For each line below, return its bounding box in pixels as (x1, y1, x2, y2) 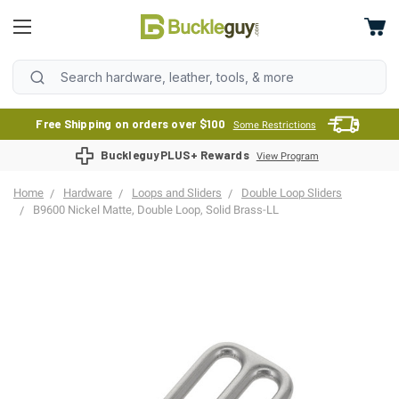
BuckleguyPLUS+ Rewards (101, 148, 249, 162)
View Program (256, 151, 319, 162)
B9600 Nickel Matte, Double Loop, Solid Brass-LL (33, 203, 279, 216)
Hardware (63, 186, 112, 199)
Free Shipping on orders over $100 (36, 117, 226, 131)
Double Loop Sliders (241, 186, 342, 199)
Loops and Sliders (132, 186, 222, 199)
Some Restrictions (232, 119, 316, 131)
